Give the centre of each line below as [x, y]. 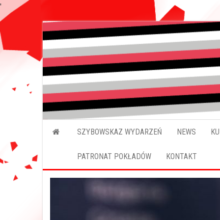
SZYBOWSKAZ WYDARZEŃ [120, 132]
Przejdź [55, 27]
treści [51, 55]
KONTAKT [181, 156]
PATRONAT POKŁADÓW [114, 156]
